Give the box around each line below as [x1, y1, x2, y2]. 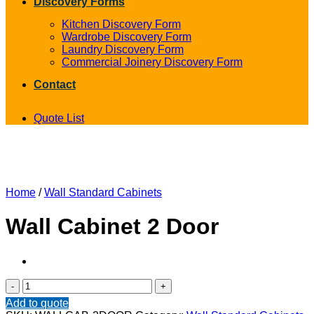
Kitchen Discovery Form [62, 18, 181, 30]
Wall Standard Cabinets [44, 186, 162, 198]
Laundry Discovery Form [62, 43, 184, 55]
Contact [34, 78, 76, 90]
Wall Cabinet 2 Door [6, 214, 219, 240]
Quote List [34, 112, 84, 124]
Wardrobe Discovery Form [62, 31, 191, 43]
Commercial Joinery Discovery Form [62, 56, 243, 68]
